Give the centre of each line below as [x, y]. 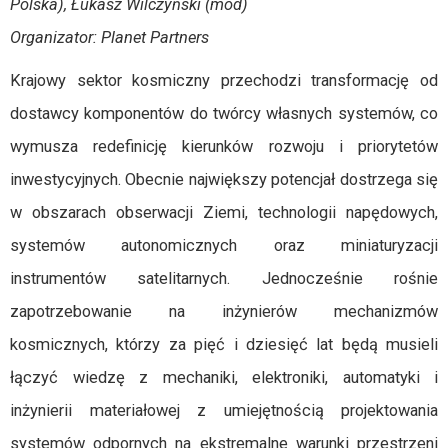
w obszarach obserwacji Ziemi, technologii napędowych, [224, 212]
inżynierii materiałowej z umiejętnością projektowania [224, 410]
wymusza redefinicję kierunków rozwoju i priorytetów [224, 146]
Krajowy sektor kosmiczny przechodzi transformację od [224, 80]
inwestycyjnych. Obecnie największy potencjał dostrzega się [224, 179]
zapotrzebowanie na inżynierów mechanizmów [224, 311]
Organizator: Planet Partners [109, 37]
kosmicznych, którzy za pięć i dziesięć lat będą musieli [224, 344]
